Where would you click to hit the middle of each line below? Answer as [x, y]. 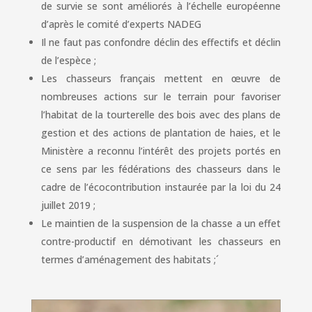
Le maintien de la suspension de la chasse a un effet [161, 223]
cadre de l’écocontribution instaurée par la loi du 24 [161, 187]
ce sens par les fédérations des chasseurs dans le [161, 169]
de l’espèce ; [68, 60]
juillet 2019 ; [68, 205]
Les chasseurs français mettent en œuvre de [161, 78]
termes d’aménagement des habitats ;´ [130, 259]
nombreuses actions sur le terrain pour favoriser [161, 96]
